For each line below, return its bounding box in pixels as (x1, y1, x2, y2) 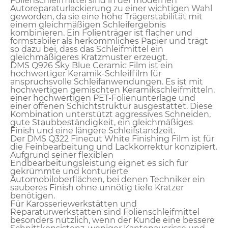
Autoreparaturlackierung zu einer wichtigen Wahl (10, 3, 212, 13)
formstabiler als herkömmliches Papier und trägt (10, 36, 208, 46)
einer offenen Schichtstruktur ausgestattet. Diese (10, 101, 213, 111)
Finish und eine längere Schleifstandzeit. (10, 125, 175, 135)
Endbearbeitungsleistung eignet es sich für (10, 158, 188, 168)
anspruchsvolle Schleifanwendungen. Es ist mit (10, 76, 203, 87)
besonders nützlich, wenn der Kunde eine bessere (10, 215, 215, 225)
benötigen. (10, 190, 55, 201)
